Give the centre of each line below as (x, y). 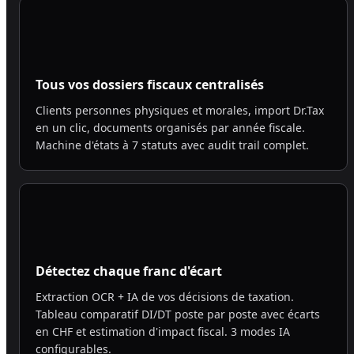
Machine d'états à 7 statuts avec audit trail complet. (172, 145)
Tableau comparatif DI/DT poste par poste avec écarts (178, 314)
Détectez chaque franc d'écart (129, 271)
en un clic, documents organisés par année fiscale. (170, 128)
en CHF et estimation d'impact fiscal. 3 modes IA (163, 332)
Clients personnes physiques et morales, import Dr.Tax (180, 111)
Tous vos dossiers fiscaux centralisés (150, 85)
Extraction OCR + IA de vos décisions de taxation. (165, 297)
